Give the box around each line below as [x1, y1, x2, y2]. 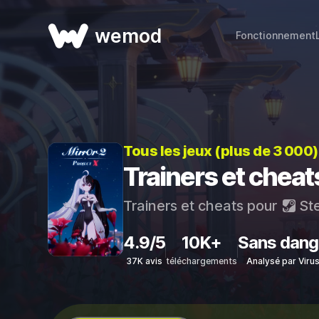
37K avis [126, 256, 162, 266]
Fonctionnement [235, 29, 315, 41]
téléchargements [166, 256, 237, 266]
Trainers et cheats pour [123, 197, 281, 214]
